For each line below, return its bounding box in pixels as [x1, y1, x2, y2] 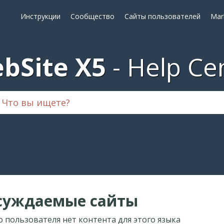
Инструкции [20, 11, 60, 21]
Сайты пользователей [124, 11, 200, 21]
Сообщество [70, 11, 114, 21]
